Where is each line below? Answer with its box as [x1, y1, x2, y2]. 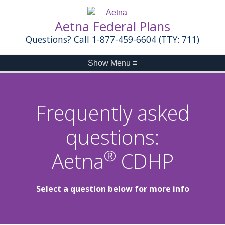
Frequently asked [35, 98, 190, 127]
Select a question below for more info [36, 183, 189, 194]
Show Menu [88, 58, 131, 67]
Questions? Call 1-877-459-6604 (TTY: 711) [26, 33, 199, 45]
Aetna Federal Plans [55, 17, 170, 35]
